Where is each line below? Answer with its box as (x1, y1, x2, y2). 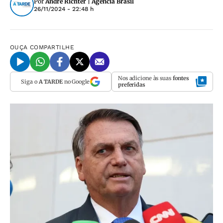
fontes (172, 75, 190, 82)
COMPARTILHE (30, 44, 75, 51)
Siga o (21, 78, 39, 85)
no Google (62, 78, 90, 85)
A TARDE (38, 78, 63, 85)
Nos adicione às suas (118, 75, 173, 82)
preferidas (118, 81, 145, 88)
